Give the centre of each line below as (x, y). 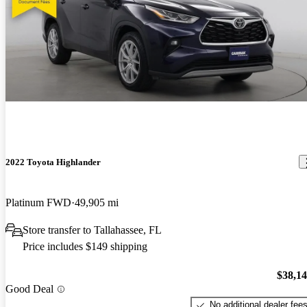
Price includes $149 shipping (85, 246)
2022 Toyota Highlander (53, 162)
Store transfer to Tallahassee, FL (92, 230)
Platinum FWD (38, 202)
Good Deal (29, 289)
